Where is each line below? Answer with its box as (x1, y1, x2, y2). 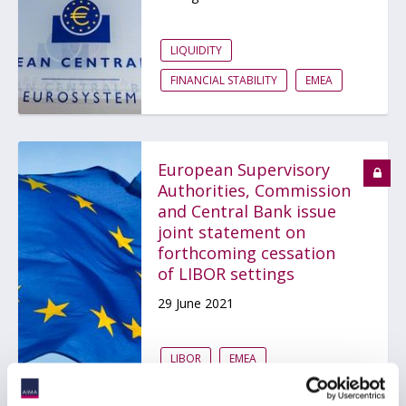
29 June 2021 (158, 295, 234, 312)
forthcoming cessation (158, 242, 335, 264)
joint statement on (158, 221, 305, 243)
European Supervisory (158, 159, 330, 180)
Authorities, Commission (158, 179, 351, 201)
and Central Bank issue (158, 200, 336, 222)
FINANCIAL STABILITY (170, 72, 277, 88)
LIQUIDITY (170, 43, 222, 58)
